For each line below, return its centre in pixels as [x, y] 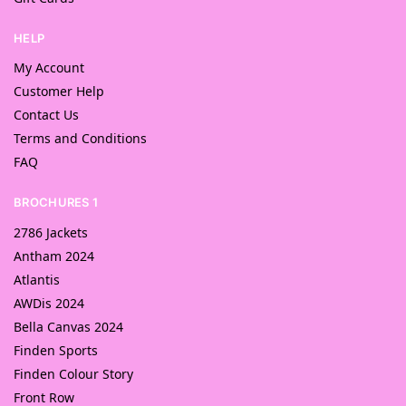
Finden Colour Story [73, 373]
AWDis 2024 [49, 303]
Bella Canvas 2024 [68, 326]
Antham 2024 [54, 256]
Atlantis [37, 279]
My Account [49, 68]
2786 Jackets [51, 232]
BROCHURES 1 [56, 203]
